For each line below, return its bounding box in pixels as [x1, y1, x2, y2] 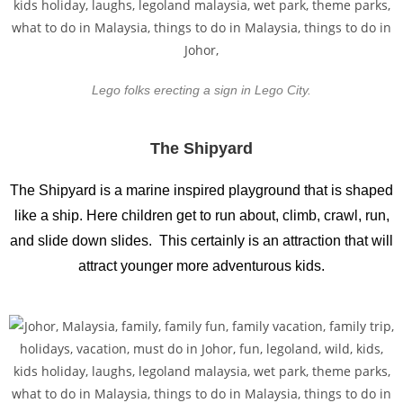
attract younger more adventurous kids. [78, 258, 325, 273]
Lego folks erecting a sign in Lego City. [92, 83, 311, 97]
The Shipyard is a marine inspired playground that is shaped [10, 183, 393, 198]
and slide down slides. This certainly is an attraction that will [10, 233, 393, 248]
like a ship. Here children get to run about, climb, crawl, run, [13, 208, 390, 223]
